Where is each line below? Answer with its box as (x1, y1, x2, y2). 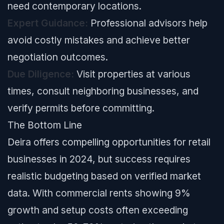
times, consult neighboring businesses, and (7, 85, 198, 97)
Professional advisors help (88, 17, 207, 29)
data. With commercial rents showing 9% (7, 187, 190, 199)
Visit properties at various (74, 68, 190, 80)
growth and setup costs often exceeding (7, 204, 188, 216)
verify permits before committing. (7, 102, 154, 114)
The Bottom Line (7, 119, 82, 131)
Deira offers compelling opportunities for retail (7, 136, 210, 148)
